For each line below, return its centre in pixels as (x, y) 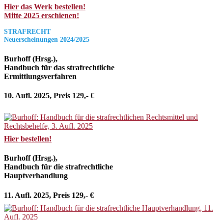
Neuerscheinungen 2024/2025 (47, 40)
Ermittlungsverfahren (40, 76)
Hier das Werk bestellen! (45, 7)
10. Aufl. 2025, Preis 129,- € (49, 96)
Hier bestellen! (28, 139)
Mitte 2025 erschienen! (41, 16)
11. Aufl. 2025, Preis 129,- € (49, 195)
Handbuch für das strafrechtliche (59, 67)
